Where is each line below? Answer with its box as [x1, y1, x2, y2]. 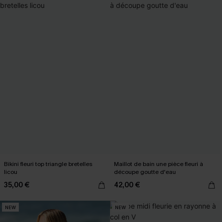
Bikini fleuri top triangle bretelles [4, 160, 92, 168]
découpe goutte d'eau [114, 168, 176, 176]
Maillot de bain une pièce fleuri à [114, 160, 203, 168]
